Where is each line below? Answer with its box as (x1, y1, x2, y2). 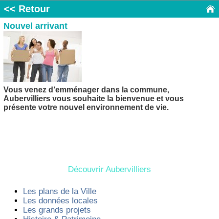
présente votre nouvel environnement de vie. (3, 103, 169, 112)
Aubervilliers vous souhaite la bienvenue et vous (3, 94, 184, 103)
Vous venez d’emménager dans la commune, (3, 86, 169, 94)
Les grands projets (22, 205, 91, 215)
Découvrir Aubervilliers (68, 165, 151, 175)
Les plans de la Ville (22, 186, 96, 196)
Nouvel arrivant (3, 21, 67, 31)
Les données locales (22, 196, 98, 205)
